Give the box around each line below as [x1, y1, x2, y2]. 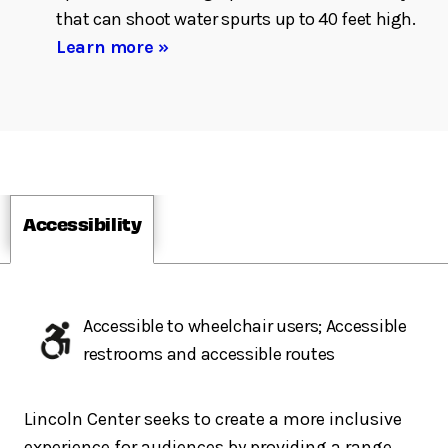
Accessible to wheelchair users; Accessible [83, 314, 407, 337]
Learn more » [56, 35, 169, 58]
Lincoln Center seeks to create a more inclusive [24, 407, 402, 430]
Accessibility [23, 211, 142, 235]
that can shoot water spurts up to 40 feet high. [56, 7, 416, 30]
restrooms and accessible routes [83, 342, 336, 365]
